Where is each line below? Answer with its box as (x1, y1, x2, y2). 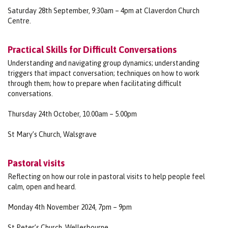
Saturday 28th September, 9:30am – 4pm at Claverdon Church (8, 6, 199, 15)
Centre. (8, 16, 31, 25)
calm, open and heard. (8, 182, 76, 191)
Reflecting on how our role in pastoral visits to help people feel (8, 172, 205, 181)
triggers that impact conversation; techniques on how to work (8, 69, 199, 77)
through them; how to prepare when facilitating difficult (8, 79, 182, 88)
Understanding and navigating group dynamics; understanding (8, 59, 199, 67)
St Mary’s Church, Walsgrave (8, 130, 97, 138)
